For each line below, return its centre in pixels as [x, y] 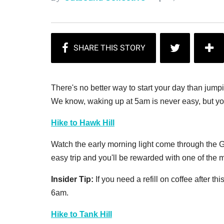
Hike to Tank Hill [81, 214]
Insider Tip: [72, 179]
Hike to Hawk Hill [83, 122]
